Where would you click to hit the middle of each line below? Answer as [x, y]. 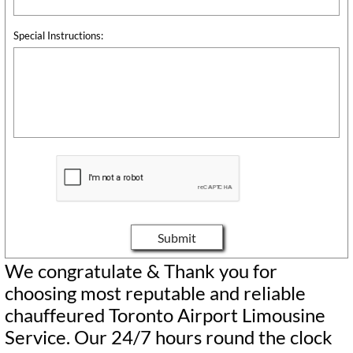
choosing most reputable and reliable [155, 293]
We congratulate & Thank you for [141, 271]
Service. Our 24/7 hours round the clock [169, 337]
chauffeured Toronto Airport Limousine [165, 315]
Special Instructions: [58, 35]
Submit [176, 237]
